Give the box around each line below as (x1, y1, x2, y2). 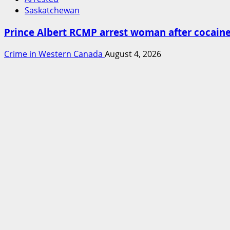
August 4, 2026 (105, 48, 161, 60)
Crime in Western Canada (4, 48, 105, 60)
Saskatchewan (25, 5, 80, 16)
